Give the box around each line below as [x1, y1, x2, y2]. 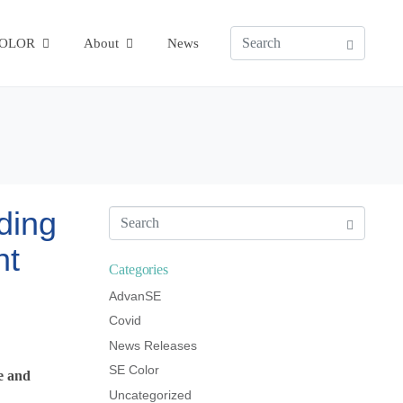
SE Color [109, 363, 159, 378]
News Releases [109, 337, 197, 353]
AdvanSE [109, 289, 161, 303]
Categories [109, 262, 168, 277]
